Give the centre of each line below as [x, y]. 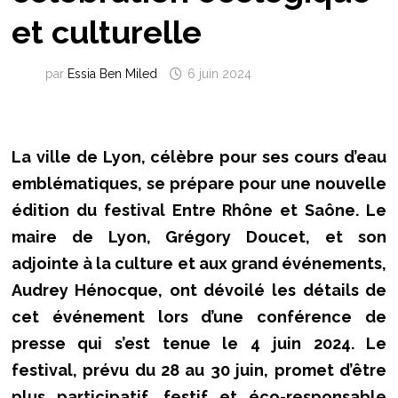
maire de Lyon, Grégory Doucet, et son [199, 237]
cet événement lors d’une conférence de [199, 317]
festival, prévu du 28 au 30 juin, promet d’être [199, 370]
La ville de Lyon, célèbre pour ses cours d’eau [199, 157]
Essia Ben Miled [112, 74]
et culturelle [106, 32]
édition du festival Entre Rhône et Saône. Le [199, 211]
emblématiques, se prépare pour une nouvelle [199, 184]
